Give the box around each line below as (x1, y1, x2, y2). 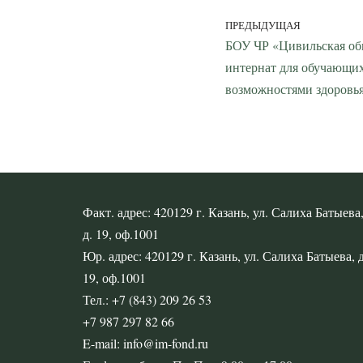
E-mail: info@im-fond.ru (83, 335, 208, 352)
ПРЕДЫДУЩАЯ (224, 17, 301, 32)
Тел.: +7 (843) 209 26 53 (83, 291, 211, 308)
